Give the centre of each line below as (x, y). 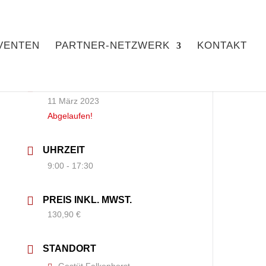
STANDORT (70, 248)
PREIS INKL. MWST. (88, 200)
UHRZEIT (64, 150)
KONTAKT (222, 45)
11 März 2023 (74, 101)
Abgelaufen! (70, 116)
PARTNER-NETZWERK (113, 45)
